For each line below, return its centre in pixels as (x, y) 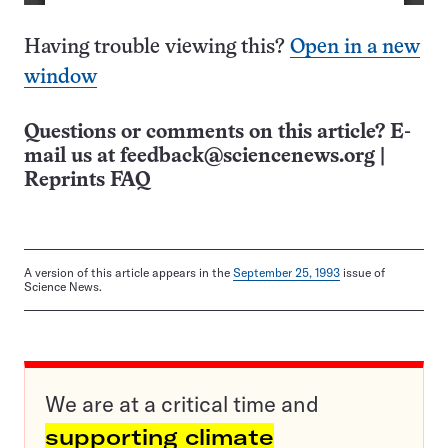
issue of (362, 273)
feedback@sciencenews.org (247, 157)
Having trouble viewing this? (157, 48)
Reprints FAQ (87, 181)
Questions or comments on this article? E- (217, 133)
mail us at (72, 157)
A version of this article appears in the (128, 273)
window (60, 78)
